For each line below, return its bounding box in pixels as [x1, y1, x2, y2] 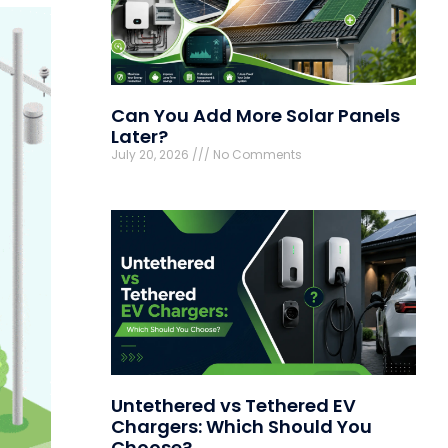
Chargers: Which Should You [111, 414, 372, 440]
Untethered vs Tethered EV [111, 393, 356, 419]
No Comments [210, 146, 302, 164]
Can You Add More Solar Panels [111, 103, 400, 129]
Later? [111, 124, 168, 150]
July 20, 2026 [111, 146, 192, 164]
